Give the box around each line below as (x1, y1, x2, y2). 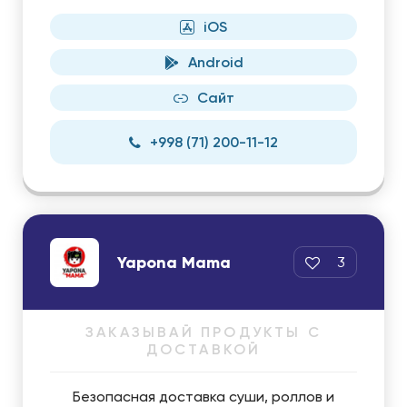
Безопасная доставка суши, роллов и (73, 388, 334, 405)
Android (187, 54, 243, 71)
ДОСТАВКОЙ (145, 341, 262, 358)
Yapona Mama (117, 252, 231, 273)
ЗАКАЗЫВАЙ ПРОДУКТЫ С (85, 323, 322, 341)
